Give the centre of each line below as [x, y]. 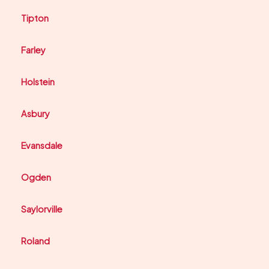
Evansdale [42, 146]
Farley [33, 50]
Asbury [35, 114]
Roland [35, 241]
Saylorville [42, 209]
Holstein [38, 82]
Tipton [35, 18]
